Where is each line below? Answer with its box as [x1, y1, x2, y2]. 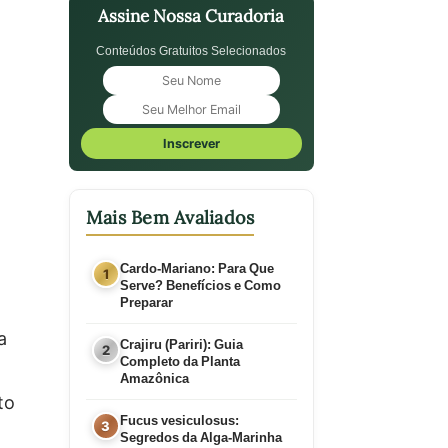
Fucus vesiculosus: [119, 411, 239, 429]
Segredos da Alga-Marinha [119, 428, 282, 446]
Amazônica [119, 369, 189, 387]
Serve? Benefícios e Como [119, 276, 281, 294]
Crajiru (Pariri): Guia [119, 335, 243, 353]
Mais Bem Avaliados [85, 206, 255, 229]
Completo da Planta [119, 352, 240, 370]
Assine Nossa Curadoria [98, 5, 285, 27]
